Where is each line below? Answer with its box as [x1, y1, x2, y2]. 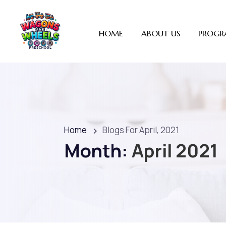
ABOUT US [141, 28, 180, 38]
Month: [64, 138, 132, 163]
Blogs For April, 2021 [102, 124, 179, 136]
